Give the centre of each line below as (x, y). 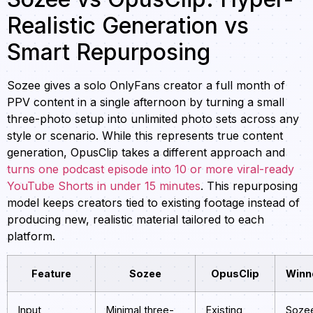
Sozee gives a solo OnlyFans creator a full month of (146, 86)
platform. (31, 236)
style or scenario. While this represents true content (145, 136)
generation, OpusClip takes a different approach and (146, 153)
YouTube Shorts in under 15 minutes (104, 186)
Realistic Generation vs (128, 26)
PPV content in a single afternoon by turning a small (146, 102)
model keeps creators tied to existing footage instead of (153, 203)
